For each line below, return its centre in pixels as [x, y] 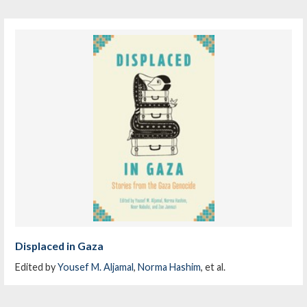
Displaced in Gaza [60, 246]
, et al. [213, 267]
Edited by [37, 267]
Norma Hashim [170, 267]
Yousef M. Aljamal [96, 267]
